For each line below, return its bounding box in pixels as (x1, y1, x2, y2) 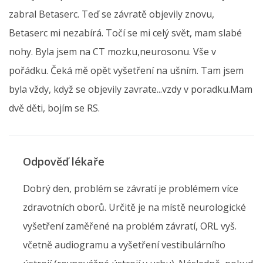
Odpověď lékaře (23, 154, 104, 169)
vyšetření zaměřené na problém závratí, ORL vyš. (23, 220, 237, 233)
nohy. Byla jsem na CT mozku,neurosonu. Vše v (9, 45, 216, 59)
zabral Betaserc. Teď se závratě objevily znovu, (9, 8, 214, 21)
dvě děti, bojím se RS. (9, 102, 100, 115)
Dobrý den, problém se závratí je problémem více (23, 182, 238, 195)
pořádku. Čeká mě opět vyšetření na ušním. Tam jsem (9, 64, 244, 77)
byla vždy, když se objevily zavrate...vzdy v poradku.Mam (9, 83, 252, 96)
